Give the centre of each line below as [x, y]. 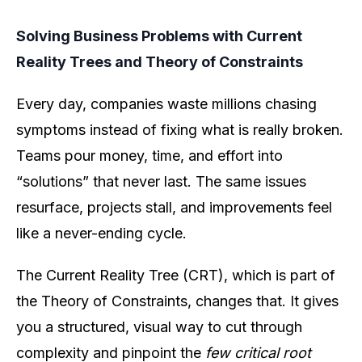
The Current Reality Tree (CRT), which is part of [176, 275]
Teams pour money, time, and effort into [149, 155]
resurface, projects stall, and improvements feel [174, 207]
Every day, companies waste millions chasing [166, 103]
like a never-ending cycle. [101, 233]
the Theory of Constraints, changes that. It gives [177, 301]
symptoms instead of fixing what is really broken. [180, 129]
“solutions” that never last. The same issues [161, 181]
